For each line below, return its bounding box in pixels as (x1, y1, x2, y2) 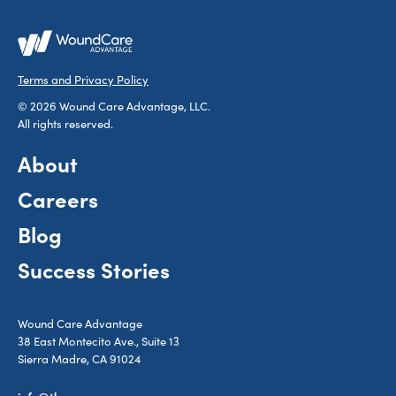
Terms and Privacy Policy (18, 72, 148, 88)
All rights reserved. (18, 116, 113, 133)
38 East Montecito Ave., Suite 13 (18, 333, 179, 350)
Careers (18, 184, 98, 214)
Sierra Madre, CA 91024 (18, 351, 141, 368)
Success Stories (18, 255, 170, 285)
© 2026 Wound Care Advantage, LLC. (18, 98, 210, 115)
